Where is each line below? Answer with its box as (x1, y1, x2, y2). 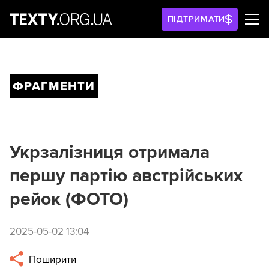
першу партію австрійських (10, 165, 243, 187)
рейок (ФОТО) (10, 188, 128, 210)
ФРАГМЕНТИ (13, 79, 95, 94)
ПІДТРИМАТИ (167, 14, 226, 24)
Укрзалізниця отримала (10, 141, 210, 163)
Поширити (26, 253, 77, 267)
